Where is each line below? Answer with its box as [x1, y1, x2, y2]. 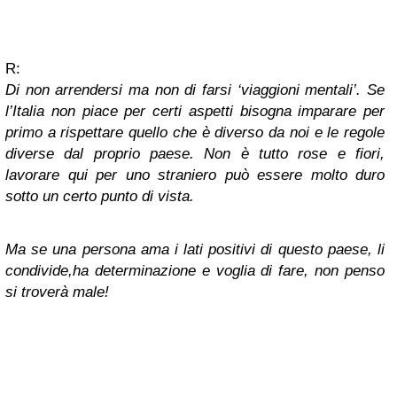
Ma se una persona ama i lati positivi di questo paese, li [5, 240, 385, 258]
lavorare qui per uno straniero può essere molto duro [5, 166, 385, 183]
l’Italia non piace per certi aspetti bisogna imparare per [5, 102, 385, 120]
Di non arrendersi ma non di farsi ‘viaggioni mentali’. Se [5, 81, 385, 98]
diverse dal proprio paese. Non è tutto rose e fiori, [5, 144, 385, 162]
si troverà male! [5, 283, 109, 300]
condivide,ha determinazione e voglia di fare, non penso [5, 261, 385, 279]
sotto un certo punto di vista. [5, 187, 194, 205]
